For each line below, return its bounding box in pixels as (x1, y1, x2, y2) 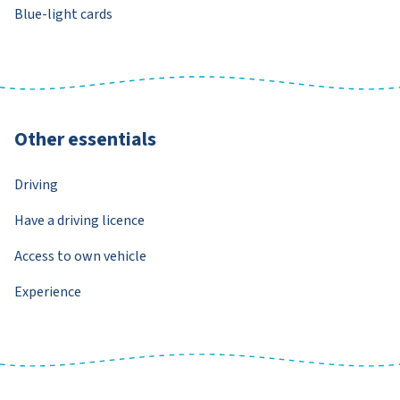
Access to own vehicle (14, 246, 146, 266)
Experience (14, 281, 81, 302)
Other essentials (14, 124, 156, 154)
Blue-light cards (14, 4, 112, 24)
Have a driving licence (14, 210, 145, 230)
